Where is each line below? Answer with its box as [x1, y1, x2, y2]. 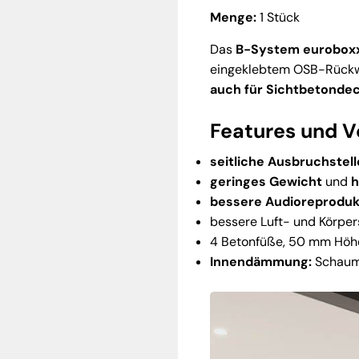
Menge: [210, 9, 260, 26]
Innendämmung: [210, 253, 312, 271]
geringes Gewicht [210, 173, 322, 191]
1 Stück [260, 9, 300, 26]
